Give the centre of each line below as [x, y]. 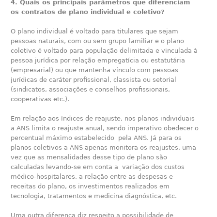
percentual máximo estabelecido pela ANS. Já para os [96, 138]
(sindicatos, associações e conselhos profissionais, [91, 89]
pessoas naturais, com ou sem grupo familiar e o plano [98, 41]
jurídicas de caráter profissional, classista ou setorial [94, 79]
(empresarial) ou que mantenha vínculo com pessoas [95, 70]
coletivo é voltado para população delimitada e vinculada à [104, 50]
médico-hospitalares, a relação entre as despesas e [92, 176]
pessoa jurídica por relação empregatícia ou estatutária [98, 60]
